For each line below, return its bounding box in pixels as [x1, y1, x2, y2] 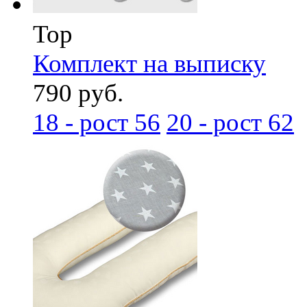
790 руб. [33, 79, 123, 107]
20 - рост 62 [167, 108, 294, 136]
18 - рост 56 [33, 108, 160, 136]
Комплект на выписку [33, 49, 266, 77]
